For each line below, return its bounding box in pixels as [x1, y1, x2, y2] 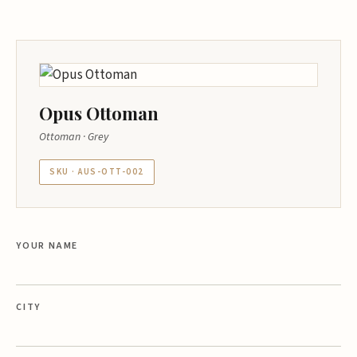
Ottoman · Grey [39, 129, 108, 145]
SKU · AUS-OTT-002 [49, 166, 144, 178]
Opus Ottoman [39, 101, 159, 125]
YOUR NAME [16, 239, 79, 253]
